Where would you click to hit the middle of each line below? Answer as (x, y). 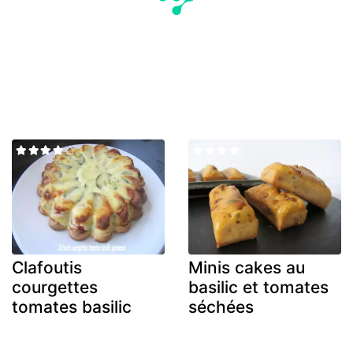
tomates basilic (72, 307)
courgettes (55, 287)
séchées (221, 307)
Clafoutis (47, 267)
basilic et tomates (258, 287)
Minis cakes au (247, 267)
